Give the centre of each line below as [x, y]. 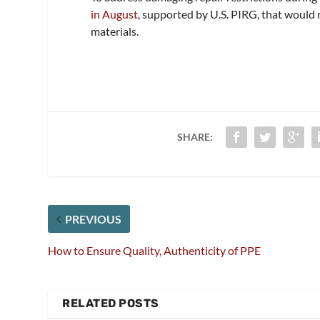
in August [115, 14]
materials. [116, 31]
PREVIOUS [94, 219]
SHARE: [195, 136]
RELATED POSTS [111, 303]
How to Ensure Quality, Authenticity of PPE [155, 250]
